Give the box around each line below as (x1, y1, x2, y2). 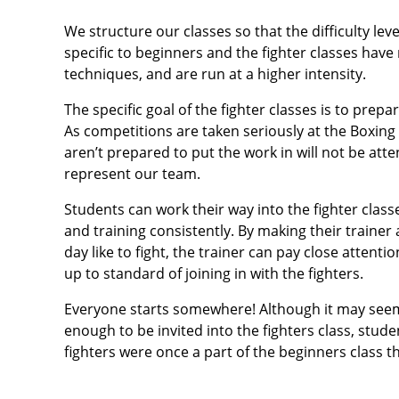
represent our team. (64, 164, 200, 183)
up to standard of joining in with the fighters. (64, 264, 363, 283)
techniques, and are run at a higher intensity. (64, 64, 366, 84)
